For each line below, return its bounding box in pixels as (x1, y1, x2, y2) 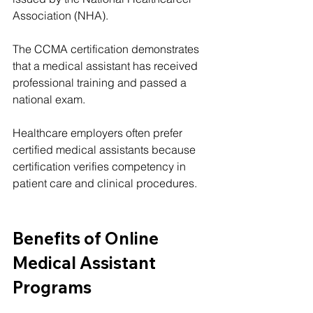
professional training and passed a (13, 75, 189, 89)
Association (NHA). (13, 8, 108, 22)
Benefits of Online (13, 228, 162, 249)
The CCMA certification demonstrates (13, 42, 202, 56)
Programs (13, 277, 92, 298)
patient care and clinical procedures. (13, 176, 197, 190)
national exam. (13, 92, 85, 106)
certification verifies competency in (13, 159, 189, 173)
